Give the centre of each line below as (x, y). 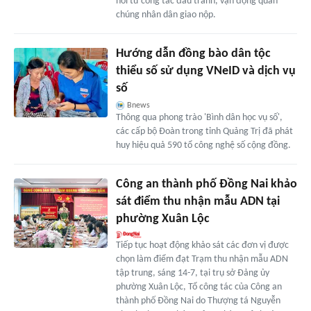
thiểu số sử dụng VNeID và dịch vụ (205, 71)
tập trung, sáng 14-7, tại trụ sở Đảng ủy (192, 273)
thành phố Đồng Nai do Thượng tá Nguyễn (198, 301)
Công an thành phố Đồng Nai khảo (206, 184)
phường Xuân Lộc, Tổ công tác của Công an (199, 287)
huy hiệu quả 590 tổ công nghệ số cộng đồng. (203, 145)
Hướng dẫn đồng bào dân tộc (193, 53)
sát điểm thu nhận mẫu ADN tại (197, 201)
